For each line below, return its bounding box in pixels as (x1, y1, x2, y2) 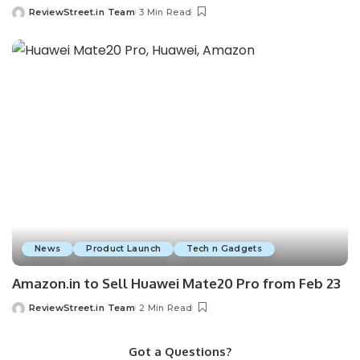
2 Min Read (138, 302, 193, 314)
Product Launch (86, 243, 162, 255)
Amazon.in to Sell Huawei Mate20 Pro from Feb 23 (12, 275, 341, 292)
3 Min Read (138, 6, 192, 18)
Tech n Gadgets (186, 243, 263, 255)
